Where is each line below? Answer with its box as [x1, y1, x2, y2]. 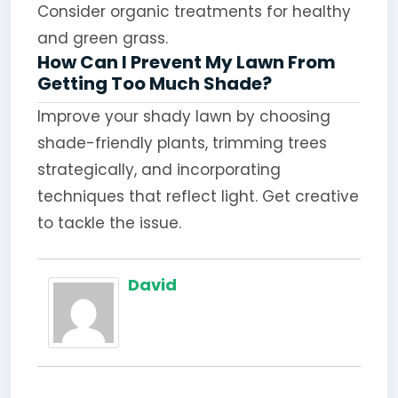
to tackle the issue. [36, 211, 181, 234]
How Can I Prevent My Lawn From [36, 49, 336, 75]
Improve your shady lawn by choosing [36, 105, 330, 127]
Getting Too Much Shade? [36, 70, 272, 96]
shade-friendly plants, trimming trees [36, 131, 327, 154]
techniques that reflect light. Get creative [36, 185, 359, 207]
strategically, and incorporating [36, 158, 281, 180]
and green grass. [36, 27, 168, 49]
